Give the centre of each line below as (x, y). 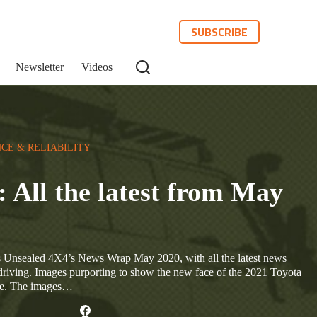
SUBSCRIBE (220, 32)
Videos (97, 67)
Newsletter (40, 67)
